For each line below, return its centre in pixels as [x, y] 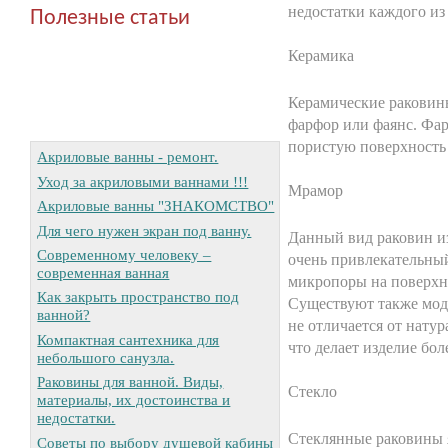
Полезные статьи [110, 18]
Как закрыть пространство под [138, 297]
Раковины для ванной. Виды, [130, 382]
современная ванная [103, 272]
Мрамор [315, 190]
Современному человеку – [124, 254]
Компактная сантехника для [128, 339]
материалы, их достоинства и [134, 400]
